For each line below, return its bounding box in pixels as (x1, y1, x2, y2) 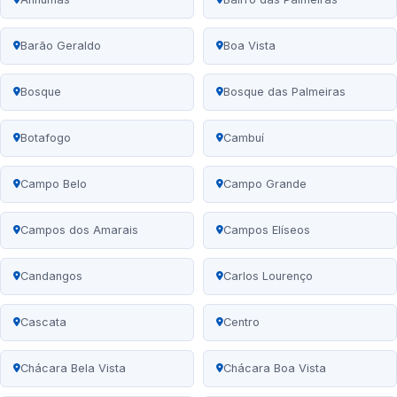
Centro (223, 315, 260, 330)
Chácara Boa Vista (223, 362, 326, 376)
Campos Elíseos (223, 223, 310, 237)
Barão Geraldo (20, 39, 101, 53)
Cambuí (223, 131, 264, 145)
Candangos (20, 269, 82, 284)
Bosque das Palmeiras (223, 85, 346, 99)
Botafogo (20, 131, 71, 145)
